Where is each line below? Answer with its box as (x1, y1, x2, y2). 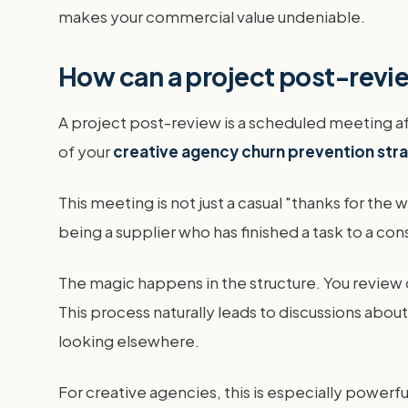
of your (58, 141, 113, 161)
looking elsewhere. (58, 331, 199, 351)
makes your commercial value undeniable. (58, 6, 365, 26)
